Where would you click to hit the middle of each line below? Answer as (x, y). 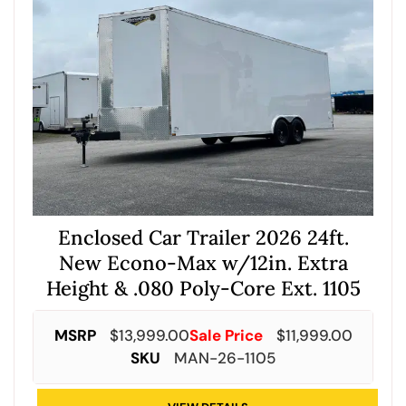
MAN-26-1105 (225, 358)
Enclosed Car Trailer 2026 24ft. (203, 237)
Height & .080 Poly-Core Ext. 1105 (203, 288)
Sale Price (226, 335)
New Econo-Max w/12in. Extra (203, 262)
